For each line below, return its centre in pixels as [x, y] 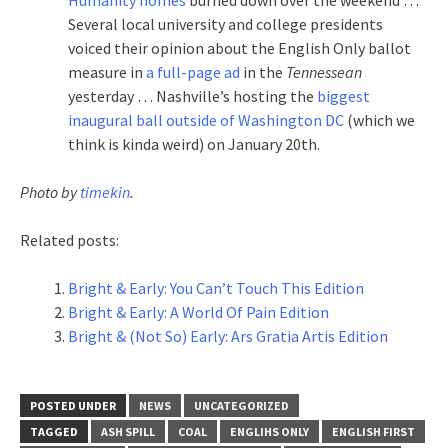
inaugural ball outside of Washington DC [206, 119]
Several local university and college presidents [225, 23]
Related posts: [69, 239]
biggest [343, 95]
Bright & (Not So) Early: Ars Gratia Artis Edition [228, 335]
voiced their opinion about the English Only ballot [239, 47]
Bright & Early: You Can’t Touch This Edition [216, 287]
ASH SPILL [128, 431]
